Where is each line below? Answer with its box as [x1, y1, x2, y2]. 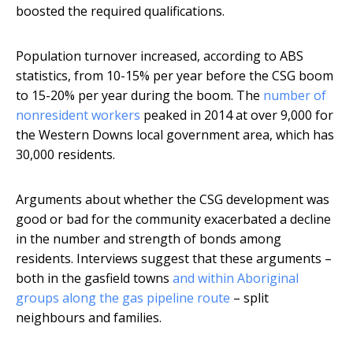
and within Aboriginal [173, 269, 299, 288]
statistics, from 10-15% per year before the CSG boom [16, 67, 333, 85]
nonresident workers [16, 106, 140, 124]
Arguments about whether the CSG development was [16, 191, 329, 209]
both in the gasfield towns [16, 269, 173, 288]
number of [263, 87, 326, 105]
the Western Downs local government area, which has [16, 126, 334, 144]
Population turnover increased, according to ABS [16, 47, 303, 65]
